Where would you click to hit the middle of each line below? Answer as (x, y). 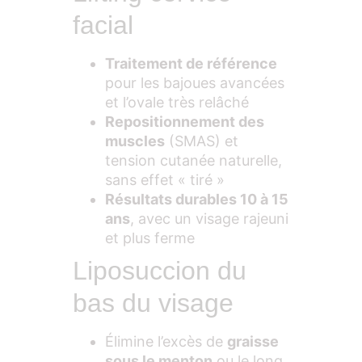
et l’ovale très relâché (177, 103)
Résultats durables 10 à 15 (197, 200)
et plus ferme (150, 238)
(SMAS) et (202, 141)
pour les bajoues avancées (195, 83)
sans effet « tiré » (165, 180)
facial (103, 25)
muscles (135, 141)
